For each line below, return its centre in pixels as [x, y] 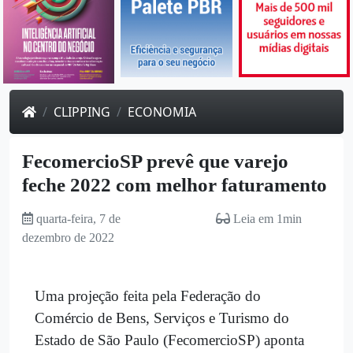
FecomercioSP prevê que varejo [155, 161]
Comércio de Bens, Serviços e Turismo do [162, 318]
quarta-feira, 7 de [78, 218]
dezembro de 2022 [68, 237]
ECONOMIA [162, 111]
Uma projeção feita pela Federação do [148, 295]
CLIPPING [82, 111]
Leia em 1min [266, 218]
